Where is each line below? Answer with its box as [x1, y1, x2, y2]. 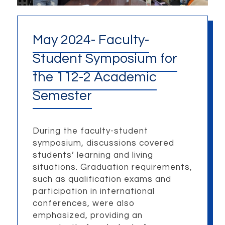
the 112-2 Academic [32, 70, 157, 84]
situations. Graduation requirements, [32, 163, 192, 172]
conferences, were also [32, 199, 135, 208]
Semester [32, 88, 92, 103]
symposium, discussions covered [32, 139, 174, 148]
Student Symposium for [32, 51, 177, 66]
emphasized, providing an [32, 211, 143, 220]
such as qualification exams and [32, 175, 171, 184]
